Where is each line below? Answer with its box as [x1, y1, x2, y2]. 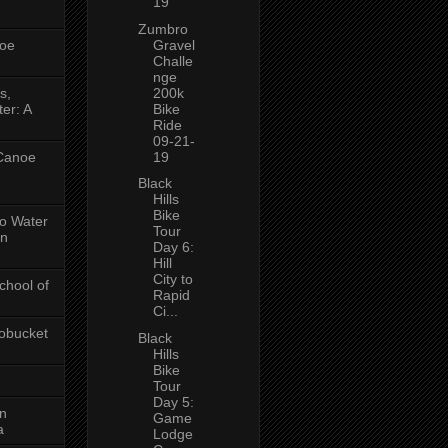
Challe [152, 52, 193, 69]
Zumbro [137, 20, 188, 37]
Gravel [152, 36, 195, 53]
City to [152, 271, 193, 288]
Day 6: [152, 239, 194, 256]
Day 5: [152, 393, 194, 410]
